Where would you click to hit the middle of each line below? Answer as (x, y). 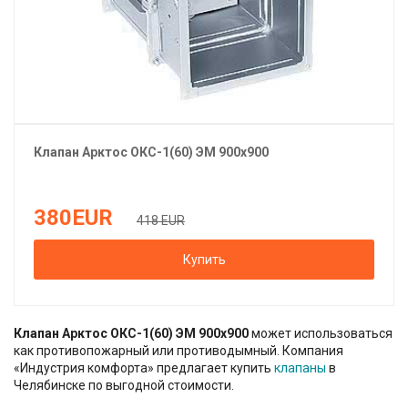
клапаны (300, 367)
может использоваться (322, 333)
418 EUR (160, 220)
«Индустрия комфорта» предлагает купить (144, 367)
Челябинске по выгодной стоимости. (124, 385)
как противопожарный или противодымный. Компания (178, 350)
